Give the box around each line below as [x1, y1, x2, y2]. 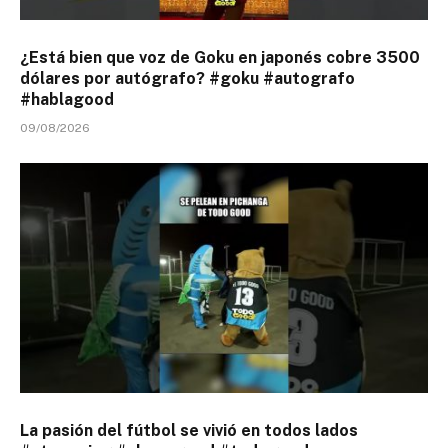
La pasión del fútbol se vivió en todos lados [20, 420, 358, 440]
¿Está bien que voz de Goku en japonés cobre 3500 [20, 48, 420, 68]
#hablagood [20, 90, 114, 110]
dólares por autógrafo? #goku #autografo [20, 69, 355, 89]
